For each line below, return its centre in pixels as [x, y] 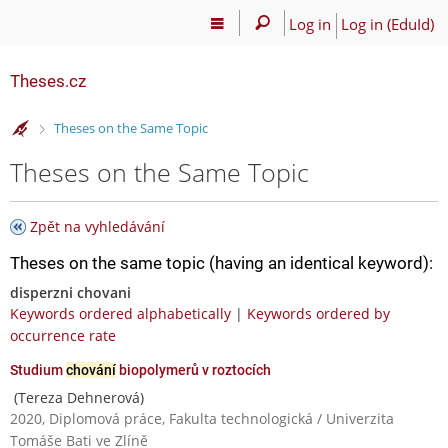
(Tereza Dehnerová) [77, 397]
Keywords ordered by [318, 313]
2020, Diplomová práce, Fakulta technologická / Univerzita [202, 418]
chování [91, 369]
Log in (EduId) [387, 23]
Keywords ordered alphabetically [120, 313]
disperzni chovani [70, 292]
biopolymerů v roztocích [193, 369]
